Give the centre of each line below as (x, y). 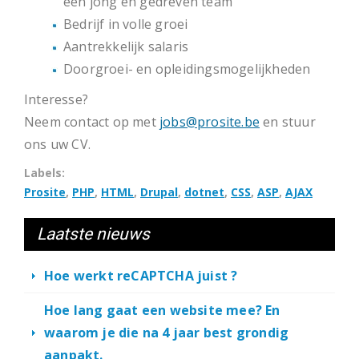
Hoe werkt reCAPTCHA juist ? (141, 276)
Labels (43, 173)
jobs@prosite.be (210, 122)
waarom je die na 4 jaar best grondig (167, 333)
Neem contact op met (92, 122)
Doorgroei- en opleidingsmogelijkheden (187, 69)
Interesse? (56, 99)
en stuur (288, 122)
